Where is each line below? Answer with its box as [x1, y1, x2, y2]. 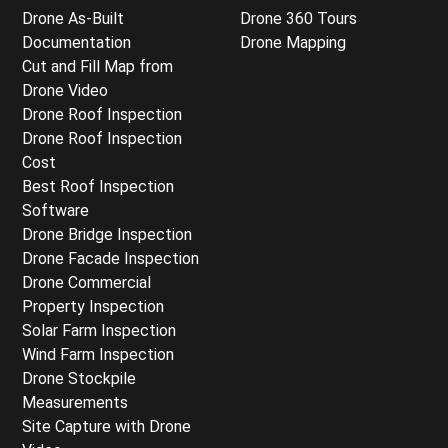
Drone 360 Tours [240, 9, 357, 28]
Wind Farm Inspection [22, 345, 174, 364]
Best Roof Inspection [22, 177, 174, 196]
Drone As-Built [22, 9, 124, 28]
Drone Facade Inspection [22, 249, 199, 268]
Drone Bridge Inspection [22, 225, 192, 244]
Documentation [22, 33, 131, 52]
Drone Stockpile [22, 369, 136, 388]
